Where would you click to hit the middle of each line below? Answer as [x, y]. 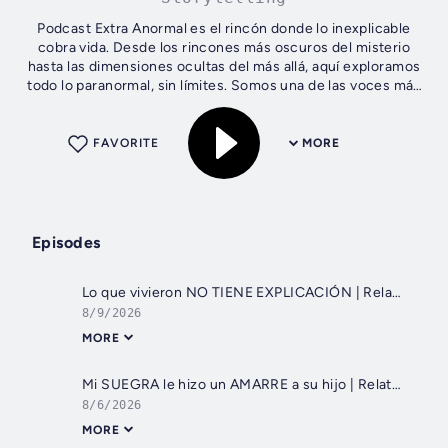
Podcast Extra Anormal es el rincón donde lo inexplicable [224, 29]
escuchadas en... [224, 105]
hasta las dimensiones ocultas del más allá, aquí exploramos [224, 67]
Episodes [66, 243]
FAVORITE [126, 143]
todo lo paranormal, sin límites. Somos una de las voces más [224, 86]
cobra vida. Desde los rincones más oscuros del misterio [224, 48]
